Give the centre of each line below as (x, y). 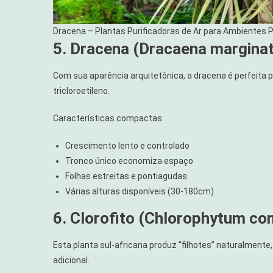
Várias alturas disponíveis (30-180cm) (140, 192)
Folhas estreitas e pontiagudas (126, 176)
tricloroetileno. (81, 91)
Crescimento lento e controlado (127, 146)
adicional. (71, 261)
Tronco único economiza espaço (129, 161)
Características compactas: (108, 119)
